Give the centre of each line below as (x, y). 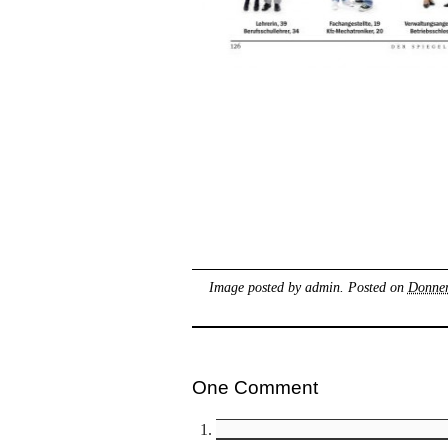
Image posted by (256, 286)
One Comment (255, 387)
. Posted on (373, 286)
